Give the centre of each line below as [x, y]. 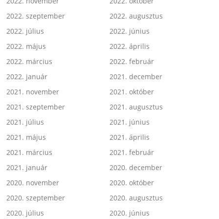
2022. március [30, 62]
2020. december [136, 168]
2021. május [26, 137]
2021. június [130, 122]
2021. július [25, 122]
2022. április [130, 46]
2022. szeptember [36, 16]
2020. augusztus [136, 198]
